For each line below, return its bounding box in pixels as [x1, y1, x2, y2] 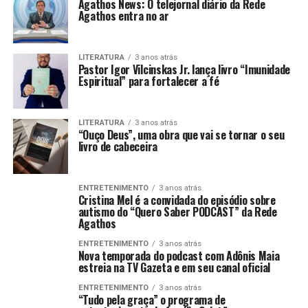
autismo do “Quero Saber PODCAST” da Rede [78, 203, 277, 220]
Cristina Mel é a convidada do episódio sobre [78, 192, 276, 208]
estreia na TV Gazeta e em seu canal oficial [78, 259, 270, 276]
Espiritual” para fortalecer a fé [78, 73, 219, 89]
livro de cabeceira [78, 138, 157, 155]
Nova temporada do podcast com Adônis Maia [78, 247, 280, 264]
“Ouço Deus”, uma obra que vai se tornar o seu [78, 126, 285, 143]
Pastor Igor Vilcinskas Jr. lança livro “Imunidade [78, 61, 290, 78]
